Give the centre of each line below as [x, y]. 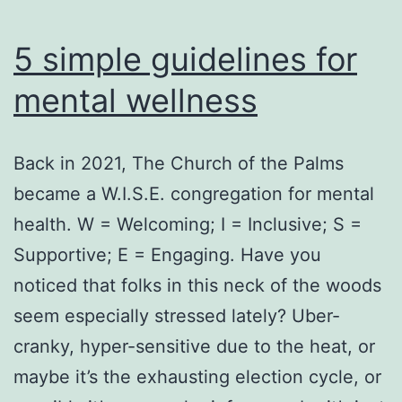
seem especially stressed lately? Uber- [177, 316]
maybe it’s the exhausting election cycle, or [197, 377]
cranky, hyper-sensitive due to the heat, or [194, 347]
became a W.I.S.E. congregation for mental [194, 194]
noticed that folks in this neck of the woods [197, 286]
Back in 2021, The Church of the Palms [179, 164]
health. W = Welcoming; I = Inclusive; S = [188, 225]
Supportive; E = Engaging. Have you [167, 255]
